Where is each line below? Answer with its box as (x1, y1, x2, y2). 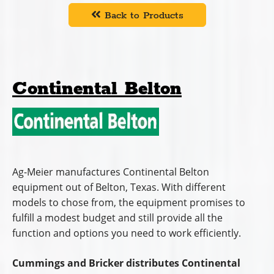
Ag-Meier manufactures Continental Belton (12, 165, 209, 179)
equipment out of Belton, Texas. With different (12, 180, 226, 194)
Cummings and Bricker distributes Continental (12, 256, 240, 270)
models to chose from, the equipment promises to (12, 196, 245, 210)
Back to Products (100, 9, 183, 23)
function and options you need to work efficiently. (12, 226, 241, 240)
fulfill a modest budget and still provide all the (12, 211, 223, 225)
